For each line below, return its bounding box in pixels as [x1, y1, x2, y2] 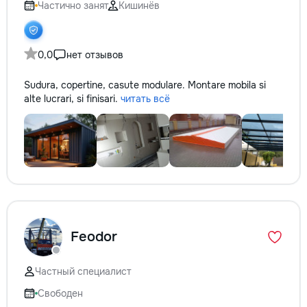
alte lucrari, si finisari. [24, 93, 121, 105]
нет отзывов [66, 49, 123, 61]
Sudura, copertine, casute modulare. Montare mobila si [24, 79, 266, 91]
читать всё [121, 93, 170, 105]
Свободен [38, 287, 83, 299]
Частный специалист [35, 265, 132, 278]
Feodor [71, 228, 117, 245]
